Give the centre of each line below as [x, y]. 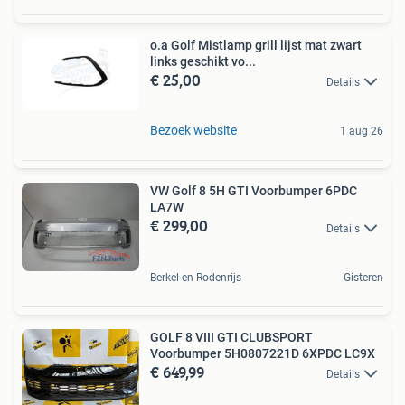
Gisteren [363, 277]
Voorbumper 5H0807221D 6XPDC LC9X [263, 353]
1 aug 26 [362, 132]
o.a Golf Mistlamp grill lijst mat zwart [256, 45]
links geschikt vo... [203, 61]
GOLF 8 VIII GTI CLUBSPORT [231, 337]
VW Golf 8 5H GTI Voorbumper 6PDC [254, 191]
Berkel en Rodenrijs [196, 277]
